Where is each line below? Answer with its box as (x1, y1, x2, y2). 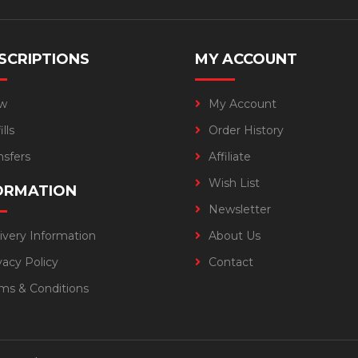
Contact (209, 254, 253, 269)
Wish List (209, 175, 260, 190)
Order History (209, 122, 284, 137)
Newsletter (209, 201, 271, 217)
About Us (209, 228, 261, 243)
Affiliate (209, 149, 251, 164)
